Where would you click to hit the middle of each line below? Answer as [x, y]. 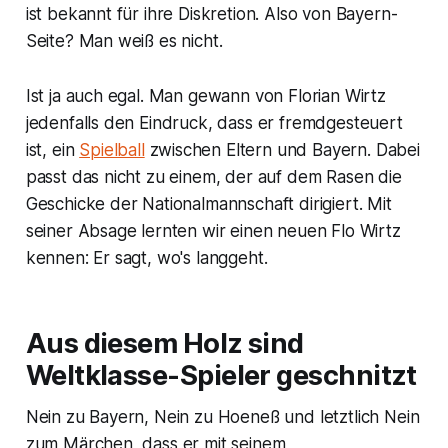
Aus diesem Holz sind [164, 344]
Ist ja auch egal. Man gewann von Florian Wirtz [205, 96]
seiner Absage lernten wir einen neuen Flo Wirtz [213, 231]
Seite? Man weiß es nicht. [124, 41]
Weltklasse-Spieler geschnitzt [221, 376]
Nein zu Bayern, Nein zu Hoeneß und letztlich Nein [222, 417]
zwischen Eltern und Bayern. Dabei [282, 150]
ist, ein [52, 150]
